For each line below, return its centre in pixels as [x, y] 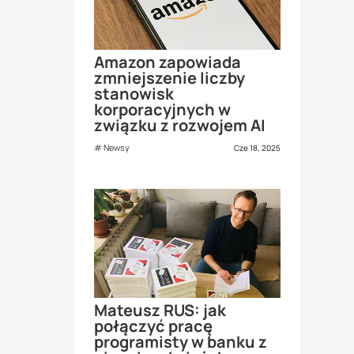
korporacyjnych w [162, 109]
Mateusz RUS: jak [160, 311]
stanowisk [134, 93]
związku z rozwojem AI [180, 125]
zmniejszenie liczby [169, 77]
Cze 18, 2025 [257, 147]
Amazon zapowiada [168, 62]
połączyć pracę [153, 326]
